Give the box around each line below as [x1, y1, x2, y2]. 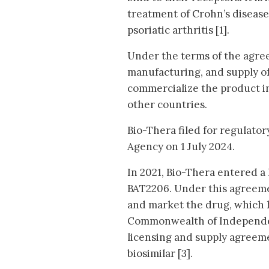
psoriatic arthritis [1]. [127, 23, 229, 37]
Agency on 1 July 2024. [127, 140, 235, 154]
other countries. [127, 98, 207, 112]
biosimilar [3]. [127, 247, 195, 261]
